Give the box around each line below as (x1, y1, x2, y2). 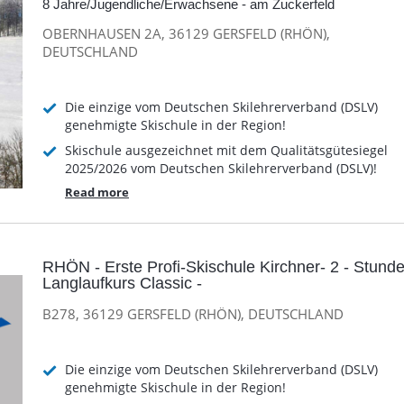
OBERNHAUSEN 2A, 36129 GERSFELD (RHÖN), (42, 23, 330, 42)
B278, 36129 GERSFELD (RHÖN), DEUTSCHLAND (42, 304, 344, 323)
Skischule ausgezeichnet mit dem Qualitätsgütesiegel (65, 142, 388, 160)
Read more (65, 184, 129, 201)
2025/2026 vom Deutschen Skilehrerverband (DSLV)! (65, 160, 377, 178)
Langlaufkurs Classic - (42, 274, 202, 293)
